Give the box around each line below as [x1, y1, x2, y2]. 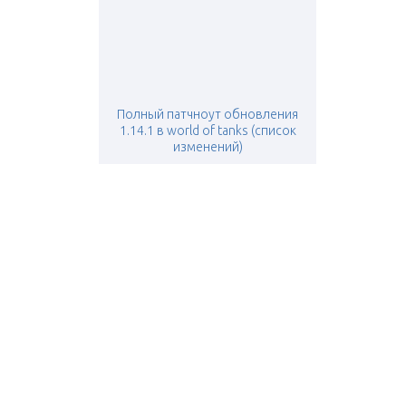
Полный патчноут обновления [117, 107, 298, 122]
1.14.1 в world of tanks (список [119, 123, 296, 139]
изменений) [172, 140, 243, 155]
